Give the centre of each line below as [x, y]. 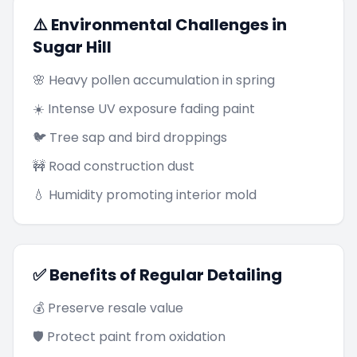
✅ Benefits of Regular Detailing [157, 275]
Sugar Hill [72, 47]
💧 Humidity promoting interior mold [145, 195]
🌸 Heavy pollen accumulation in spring [154, 80]
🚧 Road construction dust [114, 166]
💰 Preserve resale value [108, 308]
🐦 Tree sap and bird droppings [130, 137]
